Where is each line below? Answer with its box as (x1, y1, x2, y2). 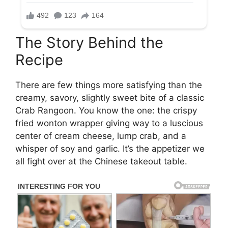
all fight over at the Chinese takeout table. (15, 156, 187, 167)
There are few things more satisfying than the (15, 80, 202, 91)
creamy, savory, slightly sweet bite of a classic (15, 93, 204, 103)
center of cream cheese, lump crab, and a (15, 131, 186, 141)
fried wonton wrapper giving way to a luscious (15, 118, 203, 129)
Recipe (15, 51, 63, 69)
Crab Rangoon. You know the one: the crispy (15, 105, 197, 116)
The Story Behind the (15, 34, 163, 52)
